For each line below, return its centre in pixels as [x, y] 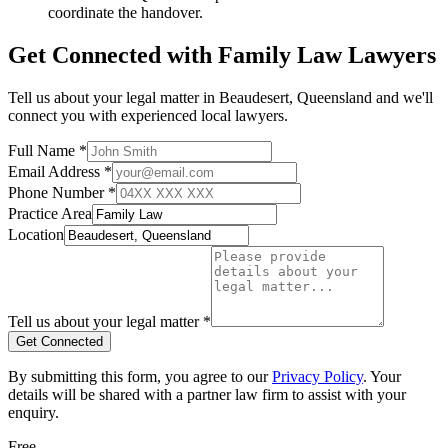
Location [36, 234]
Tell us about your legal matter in [113, 97]
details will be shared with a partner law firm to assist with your [207, 394]
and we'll [402, 97]
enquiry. [33, 412]
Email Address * [60, 171]
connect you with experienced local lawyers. [148, 115]
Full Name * [47, 150]
